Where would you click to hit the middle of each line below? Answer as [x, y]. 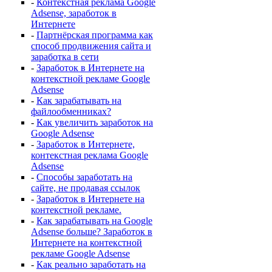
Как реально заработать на [91, 264]
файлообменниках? [71, 111]
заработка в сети [65, 57]
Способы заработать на [84, 177]
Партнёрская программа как [95, 35]
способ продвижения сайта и [91, 46]
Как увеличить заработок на [95, 122]
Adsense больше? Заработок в [92, 232]
